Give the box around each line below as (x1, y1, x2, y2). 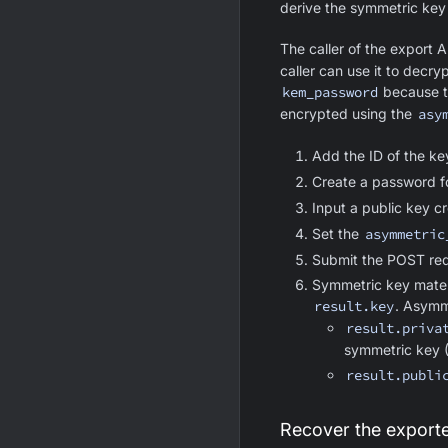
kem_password (281, 83, 378, 101)
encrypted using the (280, 105, 416, 122)
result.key (313, 297, 394, 315)
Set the (312, 225, 363, 242)
